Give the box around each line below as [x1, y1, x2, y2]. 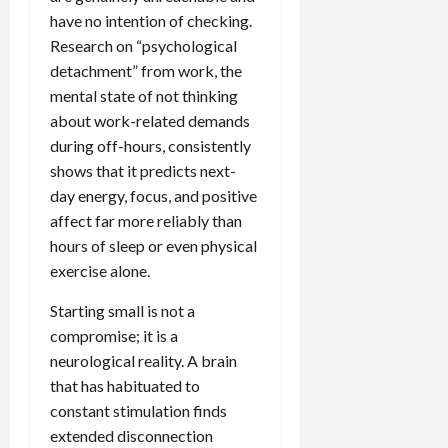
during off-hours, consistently [50, 135, 251, 155]
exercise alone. [50, 260, 150, 280]
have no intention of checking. [50, 10, 252, 30]
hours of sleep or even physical [50, 235, 257, 255]
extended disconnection [50, 425, 213, 445]
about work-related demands [50, 110, 250, 130]
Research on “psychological [50, 35, 237, 55]
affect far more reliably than [50, 210, 242, 230]
